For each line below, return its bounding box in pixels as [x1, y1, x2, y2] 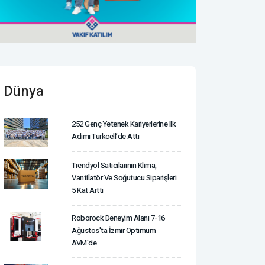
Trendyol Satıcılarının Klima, [72, 159, 157, 171]
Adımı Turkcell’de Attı [72, 130, 139, 142]
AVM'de [72, 237, 96, 248]
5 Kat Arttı [72, 184, 104, 196]
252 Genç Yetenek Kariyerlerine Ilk [72, 118, 176, 130]
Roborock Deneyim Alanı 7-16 [72, 212, 165, 224]
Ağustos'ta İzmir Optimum [72, 224, 156, 236]
